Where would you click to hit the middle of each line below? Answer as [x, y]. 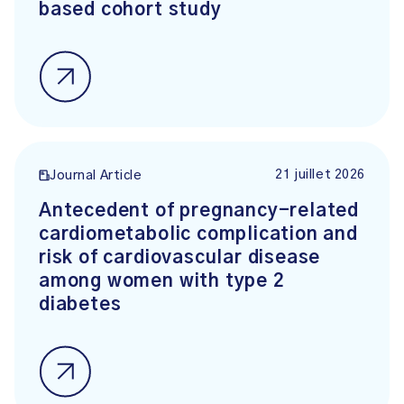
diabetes [80, 305]
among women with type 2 [162, 281]
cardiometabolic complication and [198, 234]
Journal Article [96, 176]
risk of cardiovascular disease [180, 258]
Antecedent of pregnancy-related [199, 211]
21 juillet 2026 [320, 175]
